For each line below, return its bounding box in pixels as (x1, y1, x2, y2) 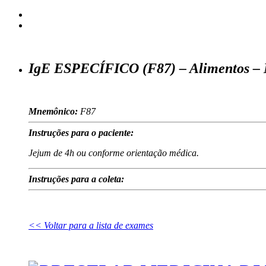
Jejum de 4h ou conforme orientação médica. (28, 148, 199, 158)
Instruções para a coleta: (28, 174, 124, 184)
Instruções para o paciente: (28, 128, 134, 138)
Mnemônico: (28, 106, 78, 116)
